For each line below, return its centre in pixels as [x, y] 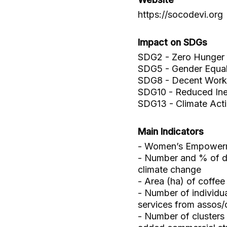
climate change [169, 169]
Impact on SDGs [173, 42]
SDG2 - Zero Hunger [181, 57]
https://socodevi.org [180, 14]
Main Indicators [171, 131]
